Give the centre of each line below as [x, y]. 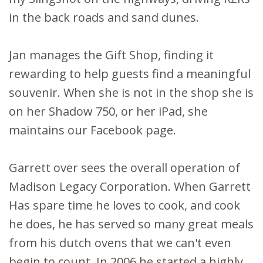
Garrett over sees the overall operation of [124, 167]
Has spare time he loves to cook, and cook [124, 205]
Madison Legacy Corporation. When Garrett [130, 186]
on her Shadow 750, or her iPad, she [108, 111]
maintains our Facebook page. [92, 130]
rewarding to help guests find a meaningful [130, 73]
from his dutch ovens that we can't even [120, 242]
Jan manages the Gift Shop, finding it [111, 55]
